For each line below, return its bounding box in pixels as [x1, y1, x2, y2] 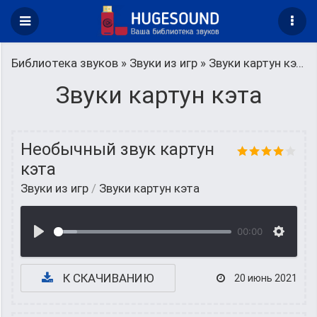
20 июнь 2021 [232, 272, 297, 284]
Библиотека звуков [11, 56, 118, 70]
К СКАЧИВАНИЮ [60, 271, 154, 285]
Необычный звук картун [21, 139, 214, 159]
